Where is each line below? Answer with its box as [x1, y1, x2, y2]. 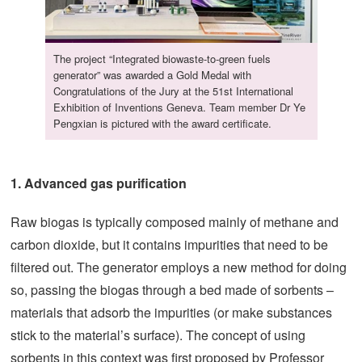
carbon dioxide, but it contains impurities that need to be [11, 235, 328, 254]
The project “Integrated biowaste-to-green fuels [53, 51, 271, 66]
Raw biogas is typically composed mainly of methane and [11, 213, 339, 231]
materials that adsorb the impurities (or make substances [11, 303, 332, 322]
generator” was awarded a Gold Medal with [53, 67, 251, 82]
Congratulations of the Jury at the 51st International [53, 83, 293, 99]
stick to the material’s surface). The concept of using [11, 326, 305, 344]
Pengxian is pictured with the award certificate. [53, 116, 271, 131]
